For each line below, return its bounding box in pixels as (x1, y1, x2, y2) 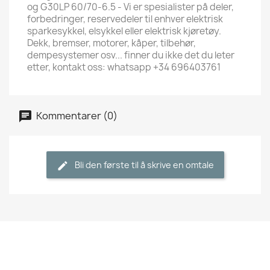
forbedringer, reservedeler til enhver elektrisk (27, 13, 223, 25)
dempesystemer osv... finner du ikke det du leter (27, 49, 234, 61)
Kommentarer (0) (34, 108, 118, 122)
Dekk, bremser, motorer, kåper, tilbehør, (27, 37, 196, 49)
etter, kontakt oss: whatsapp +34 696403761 (27, 61, 221, 74)
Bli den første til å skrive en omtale (74, 159, 214, 171)
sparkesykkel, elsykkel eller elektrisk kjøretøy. (27, 25, 221, 37)
